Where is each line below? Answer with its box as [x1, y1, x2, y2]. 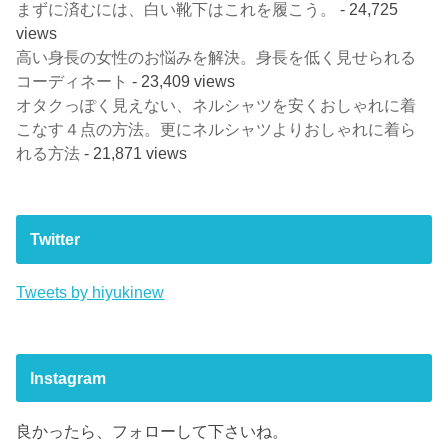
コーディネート [16, 72, 129, 91]
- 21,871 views [80, 144, 188, 163]
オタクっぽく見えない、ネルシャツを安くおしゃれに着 [16, 96, 417, 115]
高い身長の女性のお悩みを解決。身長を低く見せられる [16, 48, 417, 67]
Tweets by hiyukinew [16, 283, 165, 302]
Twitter [29, 230, 80, 249]
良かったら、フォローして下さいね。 [16, 421, 289, 440]
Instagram [29, 368, 106, 387]
